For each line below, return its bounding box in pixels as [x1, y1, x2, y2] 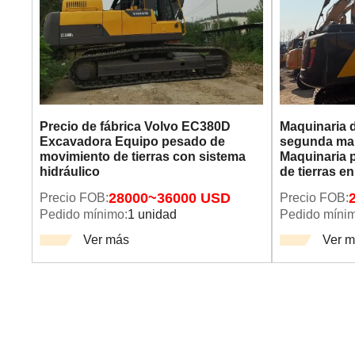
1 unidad [128, 206, 177, 221]
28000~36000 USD [109, 189, 231, 206]
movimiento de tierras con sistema [40, 149, 246, 164]
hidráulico [40, 164, 101, 179]
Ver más [82, 232, 129, 247]
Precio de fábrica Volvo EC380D [40, 119, 231, 134]
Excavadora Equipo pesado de [40, 134, 226, 149]
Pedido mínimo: [40, 206, 128, 221]
